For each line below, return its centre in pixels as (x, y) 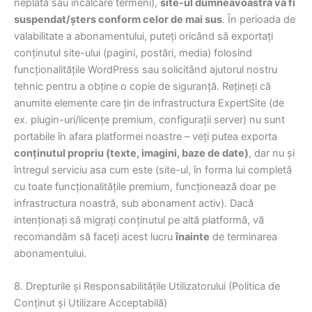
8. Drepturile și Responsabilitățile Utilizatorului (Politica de (147, 286)
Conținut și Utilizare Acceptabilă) (91, 303)
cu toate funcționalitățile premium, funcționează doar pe (145, 186)
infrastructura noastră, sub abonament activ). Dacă (134, 203)
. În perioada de (259, 19)
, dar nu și (272, 153)
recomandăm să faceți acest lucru (95, 236)
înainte (193, 236)
